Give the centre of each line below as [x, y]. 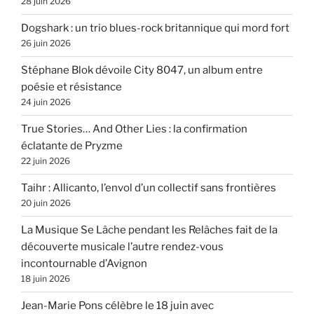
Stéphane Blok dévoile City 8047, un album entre [142, 70]
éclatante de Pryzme [72, 146]
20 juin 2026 [46, 203]
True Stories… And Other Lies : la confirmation [134, 129]
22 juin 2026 [46, 161]
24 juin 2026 [46, 102]
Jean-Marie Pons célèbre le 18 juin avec [117, 306]
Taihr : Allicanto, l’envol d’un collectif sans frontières [149, 188]
